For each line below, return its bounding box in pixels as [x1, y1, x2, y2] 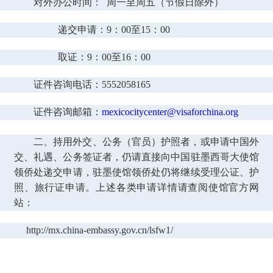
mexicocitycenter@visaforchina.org [102, 107, 238, 118]
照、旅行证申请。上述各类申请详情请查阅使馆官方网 [14, 182, 259, 193]
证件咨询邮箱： [34, 107, 102, 118]
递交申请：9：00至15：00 [53, 24, 182, 35]
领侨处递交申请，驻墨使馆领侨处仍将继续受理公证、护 [14, 167, 259, 178]
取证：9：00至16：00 [53, 52, 151, 63]
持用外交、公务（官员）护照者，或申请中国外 [53, 136, 260, 147]
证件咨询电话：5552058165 [34, 79, 151, 90]
